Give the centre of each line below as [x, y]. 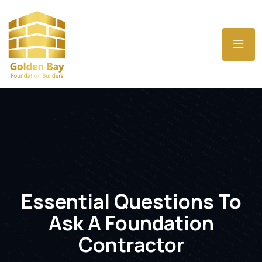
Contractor [131, 244]
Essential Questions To [131, 201]
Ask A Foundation [131, 223]
